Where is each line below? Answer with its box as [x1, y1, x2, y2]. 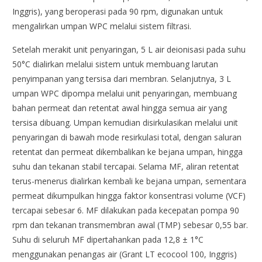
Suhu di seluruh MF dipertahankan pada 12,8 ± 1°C [12, 234, 204, 246]
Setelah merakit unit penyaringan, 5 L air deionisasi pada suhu [12, 44, 246, 56]
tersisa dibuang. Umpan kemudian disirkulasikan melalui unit [12, 117, 239, 129]
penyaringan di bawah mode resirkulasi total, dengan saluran [12, 132, 242, 143]
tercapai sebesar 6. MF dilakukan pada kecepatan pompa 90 [12, 205, 240, 216]
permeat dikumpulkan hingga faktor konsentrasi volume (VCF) [12, 190, 246, 202]
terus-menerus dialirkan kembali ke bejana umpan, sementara [12, 175, 247, 187]
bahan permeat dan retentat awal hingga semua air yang [12, 102, 227, 114]
